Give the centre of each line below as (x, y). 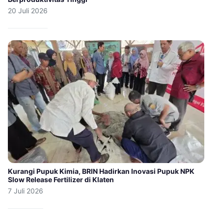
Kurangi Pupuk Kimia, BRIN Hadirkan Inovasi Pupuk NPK (101, 171)
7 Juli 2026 (26, 191)
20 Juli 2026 (28, 11)
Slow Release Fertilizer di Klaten (61, 180)
